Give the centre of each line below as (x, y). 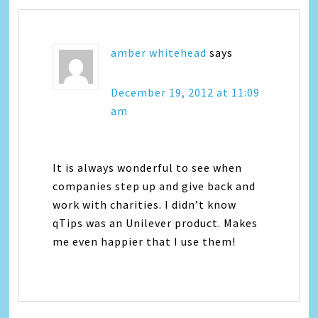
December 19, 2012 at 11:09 (186, 93)
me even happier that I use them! (144, 242)
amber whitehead (159, 53)
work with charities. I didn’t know (145, 205)
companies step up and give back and (154, 186)
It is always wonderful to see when (148, 168)
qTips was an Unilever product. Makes (155, 223)
